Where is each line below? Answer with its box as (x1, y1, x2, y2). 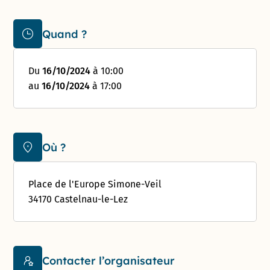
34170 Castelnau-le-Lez (28, 193, 128, 206)
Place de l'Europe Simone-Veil (28, 178, 162, 190)
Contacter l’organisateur (42, 253, 175, 268)
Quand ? (42, 27, 87, 41)
